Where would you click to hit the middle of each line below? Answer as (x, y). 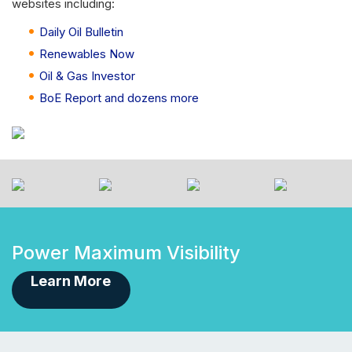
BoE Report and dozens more (119, 98)
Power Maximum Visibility (126, 253)
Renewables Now (87, 54)
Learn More (71, 281)
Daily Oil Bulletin (81, 32)
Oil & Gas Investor (87, 76)
